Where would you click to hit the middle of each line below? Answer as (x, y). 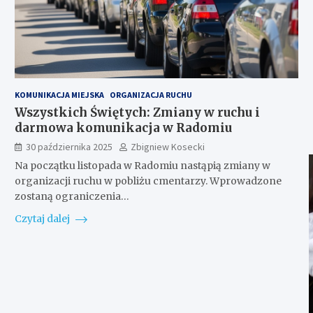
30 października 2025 (69, 146)
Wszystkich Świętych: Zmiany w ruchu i (137, 112)
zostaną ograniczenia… (72, 196)
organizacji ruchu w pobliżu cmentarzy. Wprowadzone (148, 181)
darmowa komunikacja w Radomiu (123, 128)
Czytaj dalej (43, 218)
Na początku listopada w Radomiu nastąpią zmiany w (142, 165)
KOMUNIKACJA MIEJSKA (59, 94)
